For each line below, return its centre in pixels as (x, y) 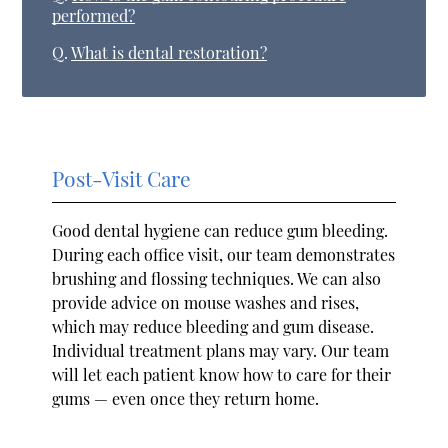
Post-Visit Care (122, 177)
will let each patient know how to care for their (222, 374)
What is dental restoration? (169, 53)
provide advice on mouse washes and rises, (206, 302)
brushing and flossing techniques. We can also (217, 278)
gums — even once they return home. (186, 398)
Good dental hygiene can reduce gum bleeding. (220, 230)
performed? (94, 16)
